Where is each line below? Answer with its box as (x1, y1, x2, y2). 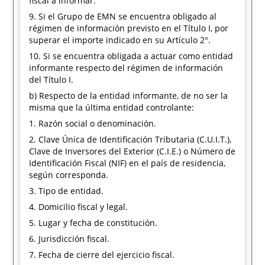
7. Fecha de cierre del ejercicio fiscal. (29, 249, 175, 260)
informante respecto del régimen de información (29, 62, 224, 73)
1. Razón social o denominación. (29, 118, 157, 129)
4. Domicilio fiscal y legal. (29, 201, 128, 212)
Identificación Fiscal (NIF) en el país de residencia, (29, 157, 226, 169)
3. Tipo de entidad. (29, 185, 104, 196)
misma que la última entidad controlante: (29, 102, 195, 113)
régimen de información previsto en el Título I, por (29, 22, 229, 34)
